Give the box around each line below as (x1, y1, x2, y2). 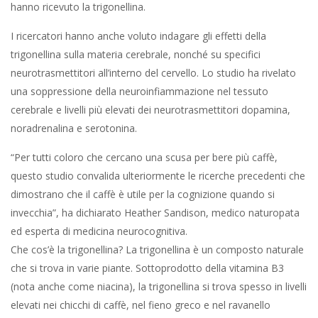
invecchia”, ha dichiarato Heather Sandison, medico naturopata (11, 206, 300, 219)
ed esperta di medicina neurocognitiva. (11, 224, 187, 238)
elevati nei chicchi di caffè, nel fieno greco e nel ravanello (11, 298, 270, 312)
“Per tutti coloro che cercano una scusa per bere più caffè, (11, 150, 278, 164)
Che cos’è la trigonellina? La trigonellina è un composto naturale (11, 243, 304, 256)
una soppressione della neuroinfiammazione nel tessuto (11, 84, 268, 98)
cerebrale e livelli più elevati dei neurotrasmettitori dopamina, (11, 103, 290, 116)
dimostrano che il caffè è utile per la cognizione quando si (11, 187, 275, 201)
